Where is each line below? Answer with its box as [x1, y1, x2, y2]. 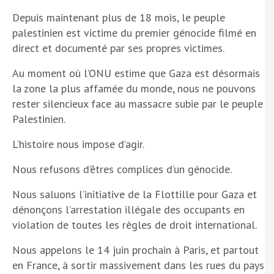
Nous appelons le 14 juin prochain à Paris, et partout [12, 243, 259, 257]
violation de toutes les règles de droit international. [12, 218, 257, 232]
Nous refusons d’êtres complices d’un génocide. [12, 162, 234, 177]
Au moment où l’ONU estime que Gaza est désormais [12, 66, 260, 81]
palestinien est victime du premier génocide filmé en [12, 26, 256, 40]
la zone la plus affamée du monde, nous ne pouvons [12, 81, 256, 96]
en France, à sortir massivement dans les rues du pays [12, 258, 264, 273]
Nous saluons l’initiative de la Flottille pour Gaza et [12, 187, 257, 202]
